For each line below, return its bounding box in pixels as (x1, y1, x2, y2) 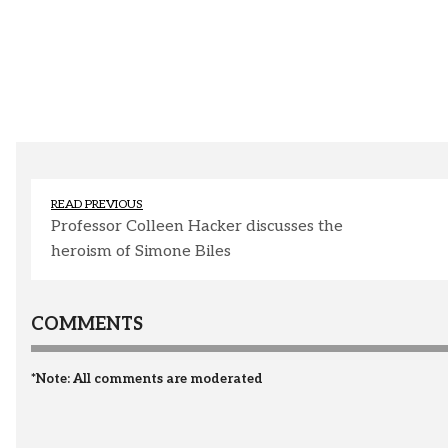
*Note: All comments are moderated (31, 371, 263, 388)
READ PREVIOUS (51, 197, 143, 213)
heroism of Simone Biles (51, 242, 231, 262)
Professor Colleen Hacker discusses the (51, 217, 343, 237)
